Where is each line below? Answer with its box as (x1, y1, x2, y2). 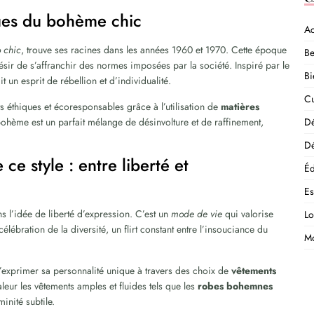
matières (221, 100, 260, 114)
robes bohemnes (198, 279, 273, 293)
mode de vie (171, 207, 223, 221)
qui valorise (222, 207, 274, 221)
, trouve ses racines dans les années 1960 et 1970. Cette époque (21, 43, 287, 57)
